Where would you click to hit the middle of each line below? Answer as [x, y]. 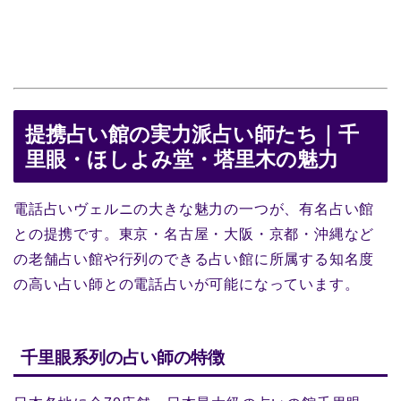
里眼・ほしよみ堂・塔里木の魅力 [182, 159]
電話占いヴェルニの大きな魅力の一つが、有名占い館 [194, 209]
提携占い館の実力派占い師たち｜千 [192, 134]
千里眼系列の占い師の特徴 [123, 357]
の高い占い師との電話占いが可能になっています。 [187, 284]
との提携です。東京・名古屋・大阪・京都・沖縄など [194, 234]
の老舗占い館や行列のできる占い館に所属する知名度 [194, 259]
